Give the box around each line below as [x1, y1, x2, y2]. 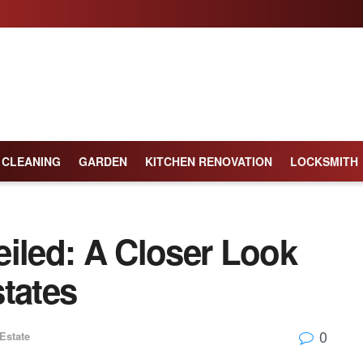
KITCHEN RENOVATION [145, 153, 272, 169]
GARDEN [79, 153, 127, 169]
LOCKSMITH [290, 153, 358, 169]
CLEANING [2, 153, 61, 169]
